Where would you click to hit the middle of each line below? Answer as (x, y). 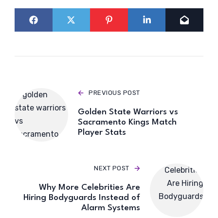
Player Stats (102, 133)
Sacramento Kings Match (127, 123)
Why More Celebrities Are (90, 188)
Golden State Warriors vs (128, 112)
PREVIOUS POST (114, 93)
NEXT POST (112, 168)
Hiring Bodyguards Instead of (82, 198)
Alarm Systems (111, 208)
